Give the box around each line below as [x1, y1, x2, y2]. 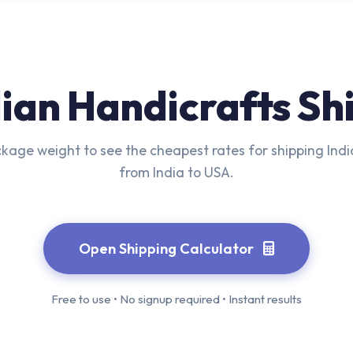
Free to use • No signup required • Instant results [51, 292, 302, 307]
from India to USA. [119, 163, 234, 181]
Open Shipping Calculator [79, 240, 257, 258]
